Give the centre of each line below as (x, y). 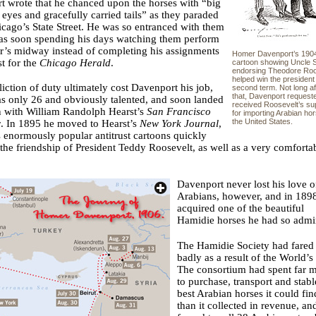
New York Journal (179, 124)
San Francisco (179, 112)
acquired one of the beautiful (241, 208)
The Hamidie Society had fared (245, 245)
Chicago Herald (75, 63)
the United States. (262, 122)
